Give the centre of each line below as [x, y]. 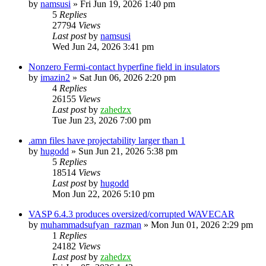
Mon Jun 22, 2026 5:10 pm [103, 194]
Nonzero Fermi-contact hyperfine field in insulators [124, 66]
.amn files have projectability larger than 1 [107, 140]
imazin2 [55, 77]
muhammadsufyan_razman [91, 224]
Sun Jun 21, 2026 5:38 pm [128, 151]
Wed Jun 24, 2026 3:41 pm [103, 46]
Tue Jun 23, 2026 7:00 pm [102, 120]
